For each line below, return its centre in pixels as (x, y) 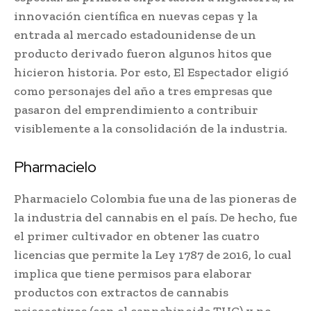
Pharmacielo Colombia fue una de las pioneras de (155, 198)
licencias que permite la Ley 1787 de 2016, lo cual (153, 254)
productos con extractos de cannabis (121, 292)
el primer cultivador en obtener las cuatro (137, 236)
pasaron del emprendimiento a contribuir (136, 109)
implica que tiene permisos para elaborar (133, 273)
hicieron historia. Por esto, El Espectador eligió (151, 72)
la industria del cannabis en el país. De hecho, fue (155, 217)
